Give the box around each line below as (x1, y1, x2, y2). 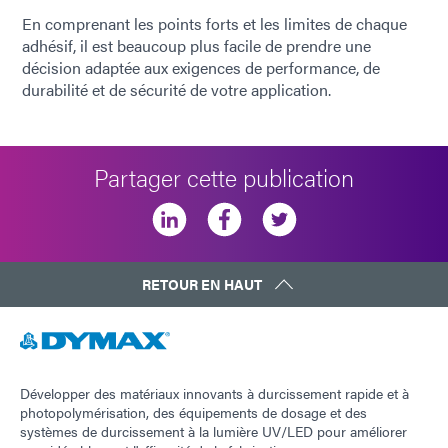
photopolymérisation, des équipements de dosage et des (20, 401, 367, 422)
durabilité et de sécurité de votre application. (22, 77, 331, 101)
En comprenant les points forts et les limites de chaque (22, 11, 407, 35)
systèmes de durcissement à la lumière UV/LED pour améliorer (20, 420, 407, 441)
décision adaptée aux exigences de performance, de (22, 55, 380, 79)
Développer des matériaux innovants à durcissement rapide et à (20, 382, 409, 403)
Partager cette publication (94, 159, 354, 194)
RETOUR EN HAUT (141, 274, 262, 295)
